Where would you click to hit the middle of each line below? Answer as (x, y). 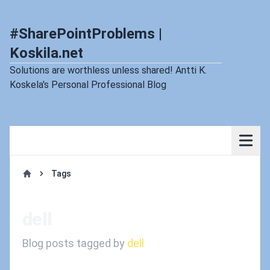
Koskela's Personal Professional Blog (88, 85)
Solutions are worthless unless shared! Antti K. (108, 70)
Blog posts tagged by (75, 243)
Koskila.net (46, 53)
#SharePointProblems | (86, 34)
